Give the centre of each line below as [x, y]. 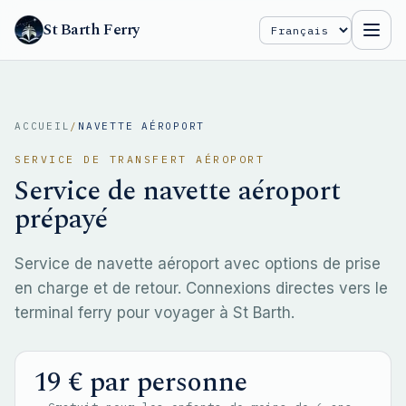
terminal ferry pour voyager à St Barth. [155, 313]
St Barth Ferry [92, 30]
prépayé [61, 219]
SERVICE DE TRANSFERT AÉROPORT [140, 159]
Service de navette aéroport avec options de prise [198, 264]
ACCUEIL [43, 126]
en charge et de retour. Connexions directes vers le [201, 288]
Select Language [315, 39]
